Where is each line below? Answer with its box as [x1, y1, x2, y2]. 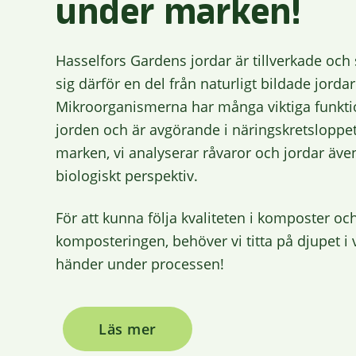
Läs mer [99, 319, 157, 339]
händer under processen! [56, 254, 224, 274]
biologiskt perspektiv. [56, 166, 198, 186]
